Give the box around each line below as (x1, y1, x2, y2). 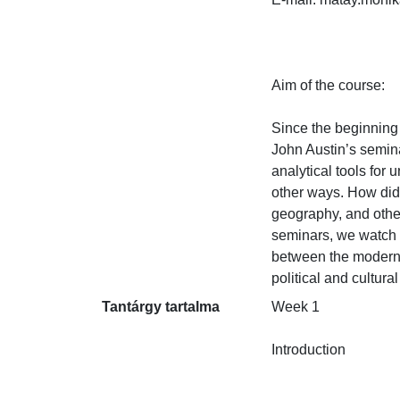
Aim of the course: (271, 78, 385, 93)
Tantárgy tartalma (102, 299, 220, 314)
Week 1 (271, 299, 320, 314)
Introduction (271, 342, 346, 357)
